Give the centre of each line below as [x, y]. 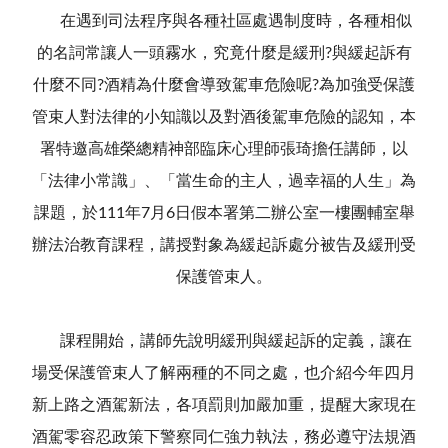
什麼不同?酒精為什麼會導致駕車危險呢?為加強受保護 [224, 84]
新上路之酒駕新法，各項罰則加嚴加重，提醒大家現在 [224, 404]
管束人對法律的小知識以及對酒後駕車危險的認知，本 [224, 116]
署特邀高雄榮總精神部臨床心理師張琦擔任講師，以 [224, 148]
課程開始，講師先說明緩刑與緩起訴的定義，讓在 [224, 340]
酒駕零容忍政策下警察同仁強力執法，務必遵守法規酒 [224, 436]
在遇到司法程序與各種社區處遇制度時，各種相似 [224, 20]
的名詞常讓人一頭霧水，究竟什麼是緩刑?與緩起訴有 [224, 52]
